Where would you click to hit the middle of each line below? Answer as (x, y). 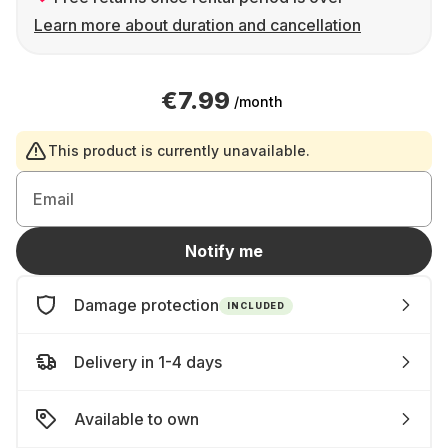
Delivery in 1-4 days (148, 362)
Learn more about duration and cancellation (197, 25)
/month (258, 101)
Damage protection (146, 305)
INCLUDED (256, 305)
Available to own (136, 419)
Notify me (224, 251)
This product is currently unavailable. (179, 150)
